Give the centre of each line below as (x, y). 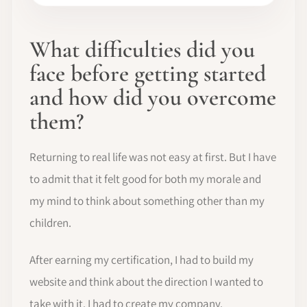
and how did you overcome (153, 98)
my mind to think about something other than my (147, 201)
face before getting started (148, 74)
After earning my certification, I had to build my (142, 260)
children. (50, 223)
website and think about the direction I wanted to (146, 282)
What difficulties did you (142, 50)
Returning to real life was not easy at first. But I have (153, 157)
